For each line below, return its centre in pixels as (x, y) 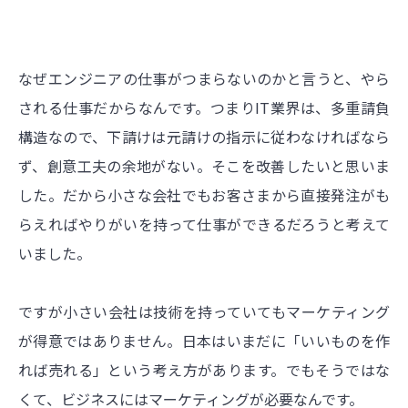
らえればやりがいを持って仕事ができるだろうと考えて (204, 224)
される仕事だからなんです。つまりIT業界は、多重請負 (204, 107)
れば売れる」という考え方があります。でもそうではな (204, 369)
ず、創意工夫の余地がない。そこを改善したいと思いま (204, 165)
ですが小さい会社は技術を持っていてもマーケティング (204, 311)
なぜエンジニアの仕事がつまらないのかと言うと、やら (204, 78)
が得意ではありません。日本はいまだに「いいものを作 (204, 340)
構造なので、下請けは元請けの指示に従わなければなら (204, 136)
